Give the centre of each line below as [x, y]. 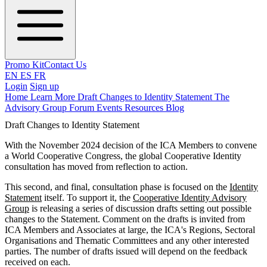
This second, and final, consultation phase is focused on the [117, 187]
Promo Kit [24, 65]
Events [111, 108]
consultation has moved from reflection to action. [96, 166]
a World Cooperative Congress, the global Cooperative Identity [123, 156]
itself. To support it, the [87, 197]
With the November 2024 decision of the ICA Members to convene [131, 145]
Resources [145, 108]
